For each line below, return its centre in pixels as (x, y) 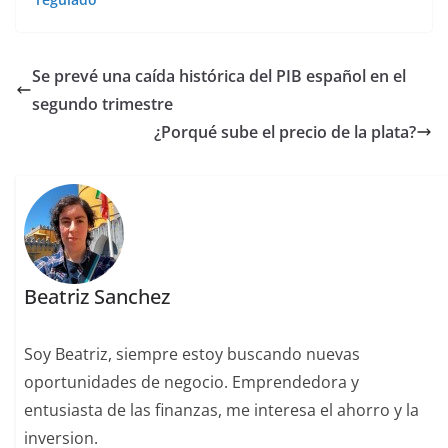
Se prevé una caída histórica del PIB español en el (219, 76)
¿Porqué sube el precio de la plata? (285, 132)
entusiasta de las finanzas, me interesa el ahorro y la (222, 410)
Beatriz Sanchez (97, 297)
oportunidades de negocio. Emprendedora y (192, 382)
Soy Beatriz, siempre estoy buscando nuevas (192, 354)
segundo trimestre (102, 104)
